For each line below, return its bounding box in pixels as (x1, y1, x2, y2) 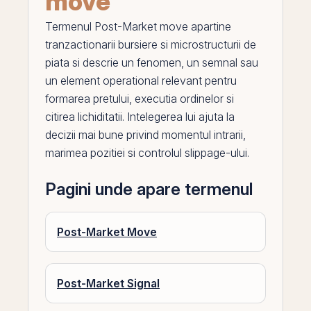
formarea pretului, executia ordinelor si (45, 92, 234, 106)
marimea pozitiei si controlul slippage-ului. (45, 146, 249, 160)
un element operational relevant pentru (45, 74, 237, 87)
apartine (188, 19, 231, 33)
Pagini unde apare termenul (45, 179, 253, 199)
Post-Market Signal (57, 276, 160, 290)
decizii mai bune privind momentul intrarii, (45, 128, 246, 142)
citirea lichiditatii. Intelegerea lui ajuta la (45, 110, 235, 124)
